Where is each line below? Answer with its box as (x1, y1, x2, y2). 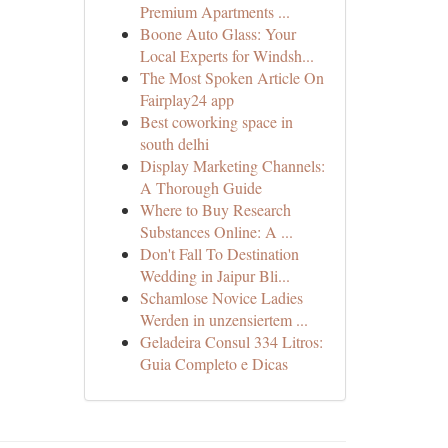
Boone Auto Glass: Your (139, 23, 296, 44)
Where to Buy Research (139, 199, 291, 220)
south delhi (139, 133, 209, 154)
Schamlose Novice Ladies (139, 287, 303, 308)
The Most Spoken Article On (139, 67, 324, 88)
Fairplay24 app (139, 89, 234, 110)
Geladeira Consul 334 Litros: (139, 331, 323, 352)
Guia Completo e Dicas (139, 353, 288, 374)
